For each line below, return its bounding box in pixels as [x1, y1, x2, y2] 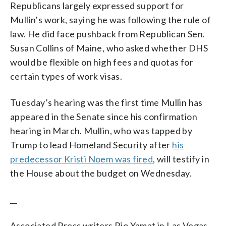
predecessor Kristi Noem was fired [10, 153, 153, 164]
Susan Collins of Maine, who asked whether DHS [10, 42, 208, 53]
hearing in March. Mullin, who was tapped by [10, 125, 193, 136]
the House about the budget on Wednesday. [10, 167, 192, 179]
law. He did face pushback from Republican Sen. [10, 28, 205, 39]
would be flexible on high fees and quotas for [10, 56, 193, 68]
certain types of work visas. [10, 70, 123, 82]
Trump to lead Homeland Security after [10, 139, 173, 150]
